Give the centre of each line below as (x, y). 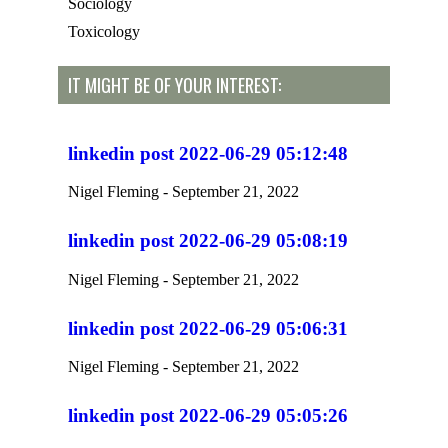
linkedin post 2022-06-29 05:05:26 (208, 416)
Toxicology (104, 31)
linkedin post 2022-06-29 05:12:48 (208, 153)
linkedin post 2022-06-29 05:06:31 (208, 328)
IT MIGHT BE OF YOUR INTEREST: (174, 85)
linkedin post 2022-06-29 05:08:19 (208, 241)
